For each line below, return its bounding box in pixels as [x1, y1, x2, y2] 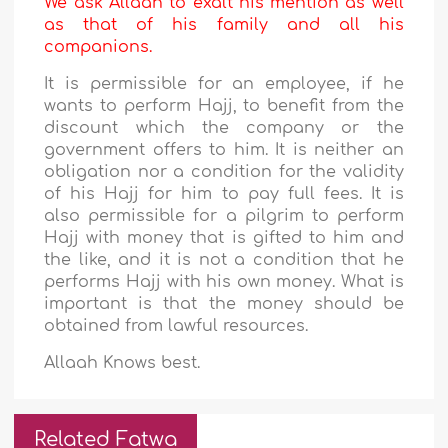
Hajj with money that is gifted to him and [44, 229, 404, 248]
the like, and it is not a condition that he [44, 251, 404, 270]
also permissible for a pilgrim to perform [44, 207, 404, 226]
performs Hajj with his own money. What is [44, 273, 404, 292]
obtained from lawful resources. [44, 317, 309, 336]
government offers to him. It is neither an [44, 141, 404, 160]
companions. [44, 38, 153, 57]
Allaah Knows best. [44, 354, 201, 373]
